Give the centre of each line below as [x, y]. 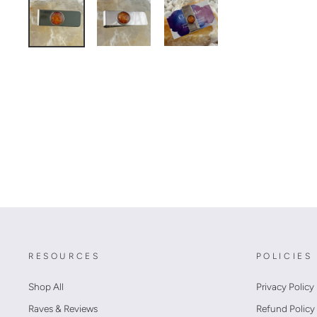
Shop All [46, 286]
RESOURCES [64, 256]
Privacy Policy [285, 286]
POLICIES [284, 256]
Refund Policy [285, 308]
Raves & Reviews [63, 308]
